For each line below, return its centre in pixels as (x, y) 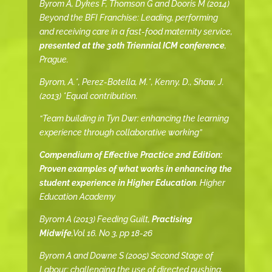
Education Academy (77, 197)
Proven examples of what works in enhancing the (135, 169)
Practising (172, 219)
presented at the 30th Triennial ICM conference (132, 46)
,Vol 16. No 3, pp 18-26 (112, 233)
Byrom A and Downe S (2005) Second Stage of (126, 256)
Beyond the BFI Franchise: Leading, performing (128, 18)
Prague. (54, 60)
